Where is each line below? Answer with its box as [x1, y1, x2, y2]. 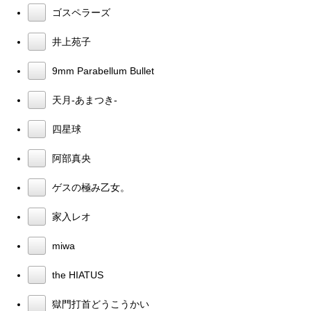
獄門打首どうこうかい [49, 298, 149, 310]
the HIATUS [49, 269, 103, 280]
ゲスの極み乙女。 [49, 181, 130, 193]
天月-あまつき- [49, 94, 117, 106]
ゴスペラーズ [49, 6, 110, 18]
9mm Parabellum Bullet [49, 65, 154, 76]
